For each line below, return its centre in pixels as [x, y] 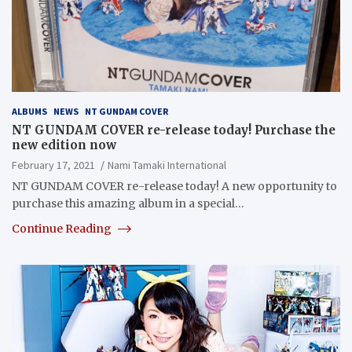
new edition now [64, 145]
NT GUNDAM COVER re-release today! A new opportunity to [174, 186]
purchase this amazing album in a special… [128, 203]
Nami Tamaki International [167, 165]
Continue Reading [63, 228]
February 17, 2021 [53, 165]
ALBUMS [29, 111]
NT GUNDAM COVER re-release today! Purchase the [174, 130]
